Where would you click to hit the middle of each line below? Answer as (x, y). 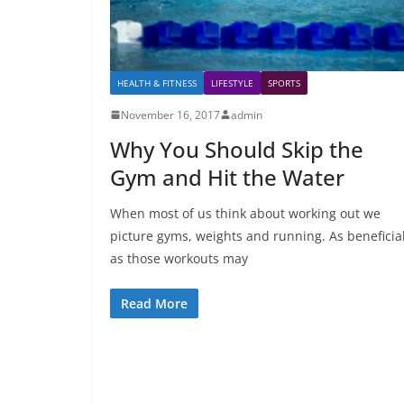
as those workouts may (179, 258)
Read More (154, 303)
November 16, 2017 (170, 115)
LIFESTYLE (232, 83)
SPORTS (284, 83)
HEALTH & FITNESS (157, 83)
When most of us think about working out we (245, 213)
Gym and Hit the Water (227, 177)
